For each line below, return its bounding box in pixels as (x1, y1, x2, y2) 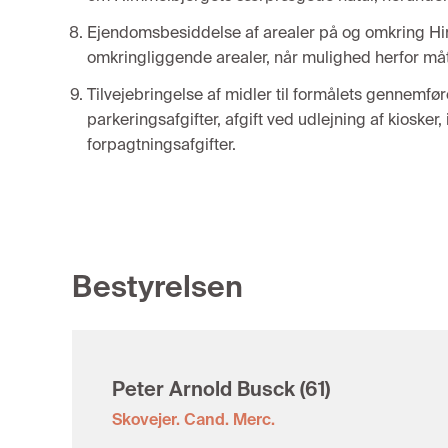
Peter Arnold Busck (112, 376, 295, 402)
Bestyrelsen (72, 267, 243, 306)
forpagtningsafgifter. (87, 134, 236, 155)
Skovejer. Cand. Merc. (112, 409, 275, 430)
